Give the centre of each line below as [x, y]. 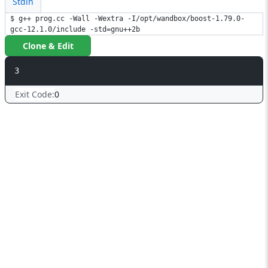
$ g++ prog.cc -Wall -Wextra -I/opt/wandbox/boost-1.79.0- [127, 19]
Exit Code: [35, 94]
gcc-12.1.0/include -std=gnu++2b [75, 29]
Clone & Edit [48, 46]
